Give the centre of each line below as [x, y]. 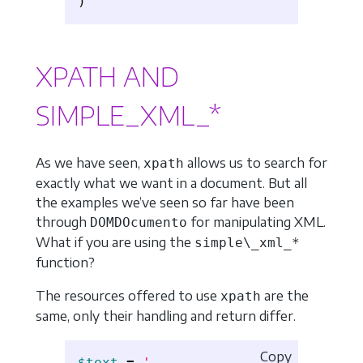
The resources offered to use [128, 296]
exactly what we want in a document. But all [171, 183]
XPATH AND [107, 76]
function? [65, 262]
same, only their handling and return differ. [166, 316]
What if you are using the [115, 242]
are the [285, 296]
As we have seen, [90, 162]
